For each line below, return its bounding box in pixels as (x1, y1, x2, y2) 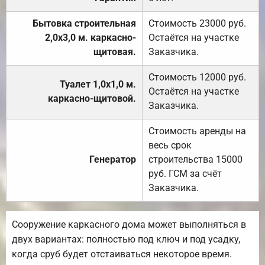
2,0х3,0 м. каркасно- (45, 31, 136, 43)
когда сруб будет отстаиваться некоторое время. (12, 248, 232, 260)
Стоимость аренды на (148, 125, 246, 137)
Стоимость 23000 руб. (148, 17, 246, 29)
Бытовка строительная (33, 17, 136, 29)
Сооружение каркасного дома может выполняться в (12, 218, 246, 230)
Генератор (89, 153, 136, 165)
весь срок (148, 139, 192, 151)
